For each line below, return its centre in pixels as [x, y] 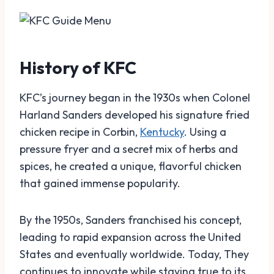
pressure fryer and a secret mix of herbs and [129, 149]
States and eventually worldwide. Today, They [134, 254]
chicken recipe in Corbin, [80, 132]
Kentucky [162, 132]
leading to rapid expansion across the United [130, 237]
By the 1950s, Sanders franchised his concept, [131, 220]
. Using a [205, 132]
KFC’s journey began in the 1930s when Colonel [135, 98]
